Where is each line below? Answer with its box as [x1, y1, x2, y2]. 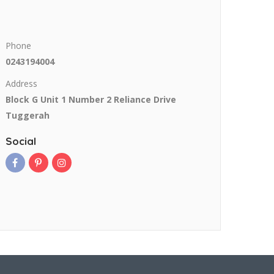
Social [5, 135, 36, 148]
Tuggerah [5, 109, 50, 122]
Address [5, 78, 37, 90]
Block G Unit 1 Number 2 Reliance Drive [5, 94, 176, 106]
